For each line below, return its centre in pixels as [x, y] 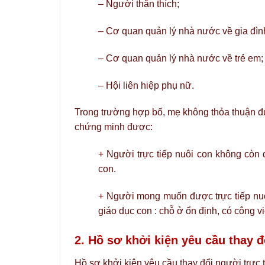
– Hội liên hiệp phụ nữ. [146, 85]
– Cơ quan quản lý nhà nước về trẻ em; [181, 58]
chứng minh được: [114, 127]
